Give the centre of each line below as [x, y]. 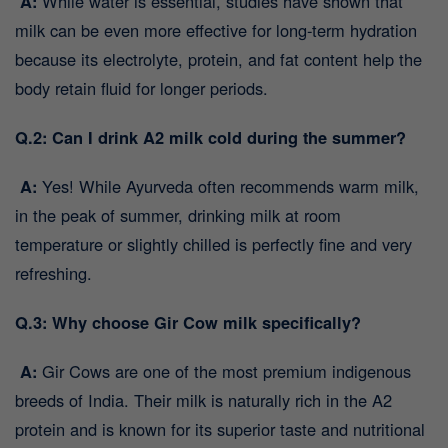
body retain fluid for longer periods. [141, 88]
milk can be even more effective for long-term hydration [216, 30]
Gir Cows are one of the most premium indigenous [224, 371]
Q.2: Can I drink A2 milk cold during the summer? [210, 137]
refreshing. [53, 273]
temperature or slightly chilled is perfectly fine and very [213, 244]
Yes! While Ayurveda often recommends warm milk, [228, 186]
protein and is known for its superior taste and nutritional [220, 429]
